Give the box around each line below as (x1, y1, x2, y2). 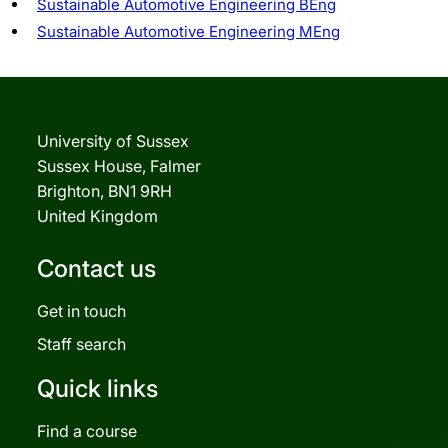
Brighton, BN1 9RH (37, 180, 172, 201)
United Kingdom (37, 205, 158, 226)
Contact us (37, 253, 156, 283)
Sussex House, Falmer (37, 155, 201, 176)
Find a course (37, 420, 137, 441)
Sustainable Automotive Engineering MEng (37, 21, 340, 41)
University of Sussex (37, 130, 189, 151)
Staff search (37, 333, 126, 354)
